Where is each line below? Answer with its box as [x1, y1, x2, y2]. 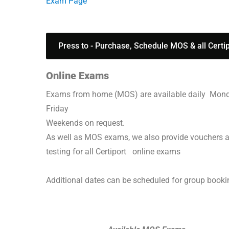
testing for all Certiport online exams [46, 146, 181, 156]
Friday [46, 103, 69, 113]
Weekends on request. [46, 118, 125, 128]
